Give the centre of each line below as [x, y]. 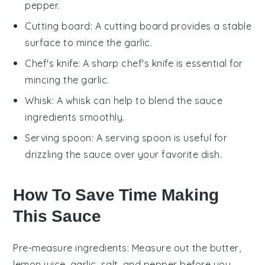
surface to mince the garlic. [89, 42]
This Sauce [57, 216]
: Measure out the [168, 248]
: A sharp [100, 63]
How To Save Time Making [116, 195]
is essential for [208, 63]
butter [224, 248]
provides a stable [210, 26]
